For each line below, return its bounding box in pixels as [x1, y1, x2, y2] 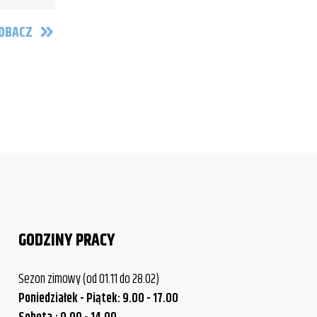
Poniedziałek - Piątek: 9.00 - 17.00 [18, 289, 178, 309]
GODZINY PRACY [18, 228, 115, 253]
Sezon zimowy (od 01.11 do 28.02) [18, 270, 159, 289]
